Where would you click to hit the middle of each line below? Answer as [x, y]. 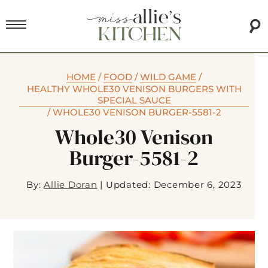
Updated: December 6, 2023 [173, 185]
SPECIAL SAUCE [134, 100]
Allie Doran [71, 185]
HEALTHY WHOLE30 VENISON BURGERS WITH [134, 89]
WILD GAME [168, 77]
